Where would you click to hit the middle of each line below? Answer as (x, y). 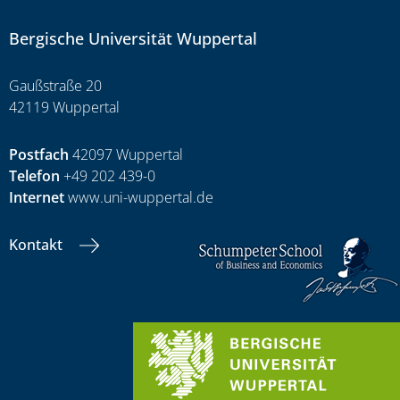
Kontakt (37, 245)
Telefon (34, 176)
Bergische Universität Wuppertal (133, 39)
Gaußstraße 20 (55, 86)
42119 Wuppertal (64, 108)
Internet (37, 198)
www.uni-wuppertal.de (139, 198)
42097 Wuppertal (126, 155)
